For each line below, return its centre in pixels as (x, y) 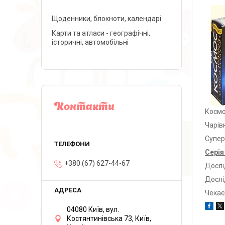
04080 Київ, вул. (93, 209)
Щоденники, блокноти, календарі (106, 19)
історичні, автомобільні (90, 42)
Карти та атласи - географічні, (101, 33)
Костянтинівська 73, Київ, (109, 218)
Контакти (84, 107)
